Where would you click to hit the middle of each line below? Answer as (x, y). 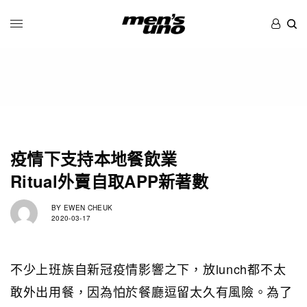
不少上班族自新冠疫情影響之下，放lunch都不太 (148, 268)
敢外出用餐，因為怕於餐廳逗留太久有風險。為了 (151, 291)
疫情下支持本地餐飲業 (94, 158)
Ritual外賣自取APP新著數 (110, 181)
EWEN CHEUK (87, 208)
